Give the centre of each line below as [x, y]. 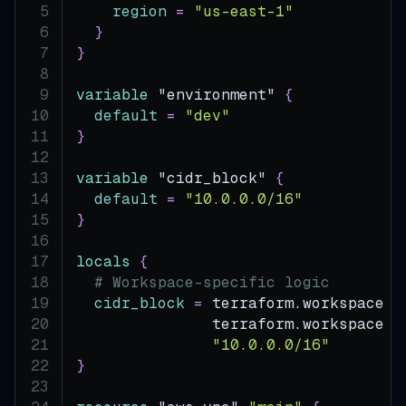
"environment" [217, 94]
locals [104, 261]
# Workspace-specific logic [213, 282]
